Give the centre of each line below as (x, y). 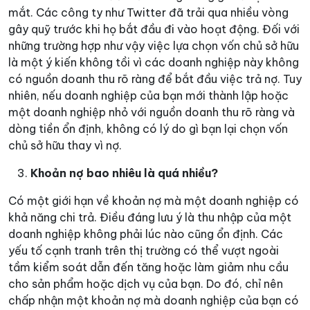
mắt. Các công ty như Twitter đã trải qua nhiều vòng (148, 12)
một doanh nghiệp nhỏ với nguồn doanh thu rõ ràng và (152, 112)
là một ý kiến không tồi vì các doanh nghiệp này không (154, 62)
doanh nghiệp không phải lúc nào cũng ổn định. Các (146, 234)
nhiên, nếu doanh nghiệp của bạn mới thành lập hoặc (148, 95)
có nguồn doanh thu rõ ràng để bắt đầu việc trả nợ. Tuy (155, 79)
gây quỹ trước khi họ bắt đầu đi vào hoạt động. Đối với (154, 29)
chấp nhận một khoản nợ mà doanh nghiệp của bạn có (154, 300)
